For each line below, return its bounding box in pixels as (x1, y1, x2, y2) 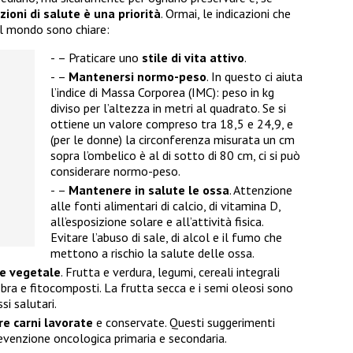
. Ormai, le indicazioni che (161, 6, 291, 22)
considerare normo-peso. (50, 163, 180, 180)
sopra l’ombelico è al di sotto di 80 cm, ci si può (50, 147, 300, 164)
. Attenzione (229, 182, 292, 199)
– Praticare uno (58, 50, 142, 66)
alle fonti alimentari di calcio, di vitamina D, (50, 198, 281, 214)
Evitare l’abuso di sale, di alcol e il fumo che (50, 229, 282, 246)
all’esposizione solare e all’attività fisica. (50, 214, 263, 230)
